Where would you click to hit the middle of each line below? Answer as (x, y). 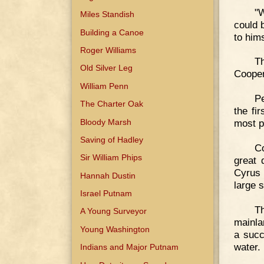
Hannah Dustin (108, 175)
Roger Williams (108, 50)
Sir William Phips (111, 158)
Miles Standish (108, 14)
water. (247, 247)
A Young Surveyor (114, 211)
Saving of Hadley (112, 139)
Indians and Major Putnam (130, 247)
